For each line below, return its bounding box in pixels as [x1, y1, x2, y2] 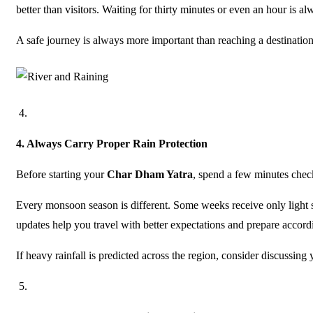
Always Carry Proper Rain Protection [27, 138, 208, 150]
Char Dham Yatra [107, 168, 193, 180]
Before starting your [16, 168, 107, 180]
